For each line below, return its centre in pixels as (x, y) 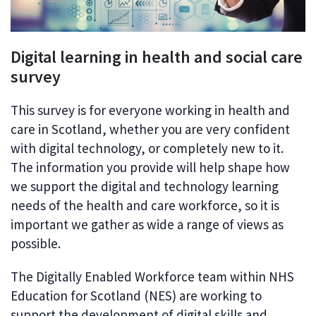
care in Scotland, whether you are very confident (150, 129)
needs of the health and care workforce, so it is (145, 206)
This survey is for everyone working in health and (150, 110)
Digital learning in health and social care (157, 57)
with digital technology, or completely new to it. (147, 148)
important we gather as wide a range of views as (147, 225)
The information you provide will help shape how (150, 168)
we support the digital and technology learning (145, 187)
